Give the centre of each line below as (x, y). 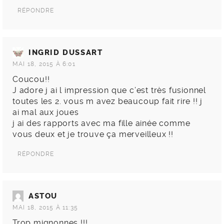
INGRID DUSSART (66, 53)
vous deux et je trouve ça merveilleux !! (93, 134)
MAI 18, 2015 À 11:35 (45, 208)
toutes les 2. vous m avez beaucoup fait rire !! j (108, 101)
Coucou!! (31, 79)
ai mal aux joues (46, 112)
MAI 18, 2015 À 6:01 (44, 64)
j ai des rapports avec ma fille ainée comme (101, 123)
